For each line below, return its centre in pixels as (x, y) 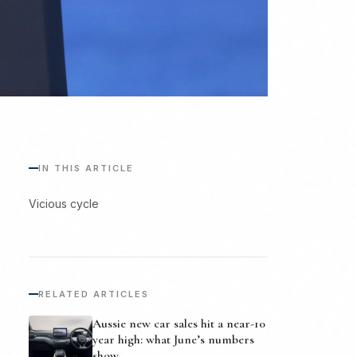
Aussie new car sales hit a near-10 (179, 323)
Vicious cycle (64, 203)
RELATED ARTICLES (94, 294)
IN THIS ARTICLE (86, 168)
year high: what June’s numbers (173, 339)
